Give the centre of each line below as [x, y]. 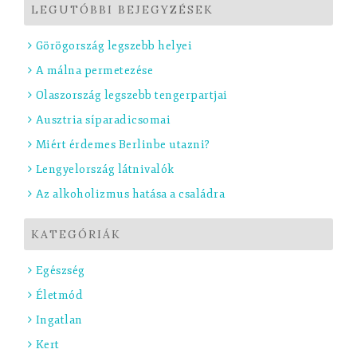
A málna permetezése [94, 70]
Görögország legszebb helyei [114, 45]
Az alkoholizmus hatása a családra [130, 194]
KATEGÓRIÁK [76, 234]
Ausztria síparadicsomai [103, 120]
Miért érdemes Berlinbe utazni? [123, 144]
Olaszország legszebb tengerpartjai [131, 95]
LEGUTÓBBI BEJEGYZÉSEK [122, 9]
